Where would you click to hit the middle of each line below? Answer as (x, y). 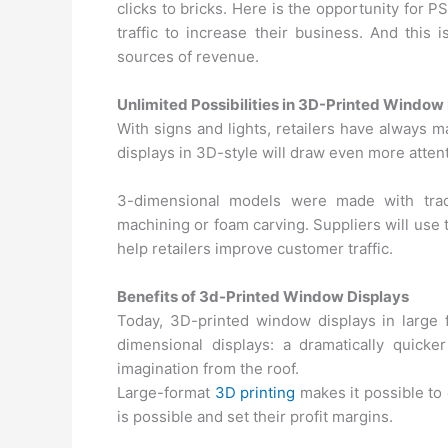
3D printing (255, 392)
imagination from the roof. (208, 368)
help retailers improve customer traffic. (255, 248)
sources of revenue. (188, 56)
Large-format (166, 392)
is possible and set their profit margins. (255, 416)
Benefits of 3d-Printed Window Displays (263, 296)
